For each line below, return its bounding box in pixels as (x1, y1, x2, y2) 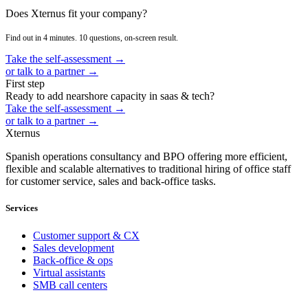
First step (5, 78, 45, 90)
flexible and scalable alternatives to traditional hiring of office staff (5, 163, 291, 175)
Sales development (33, 241, 114, 254)
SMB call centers (33, 278, 107, 291)
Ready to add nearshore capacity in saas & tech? (5, 90, 214, 102)
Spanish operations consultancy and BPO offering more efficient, (5, 151, 287, 163)
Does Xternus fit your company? (5, 8, 147, 20)
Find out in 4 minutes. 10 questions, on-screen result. (5, 33, 178, 43)
